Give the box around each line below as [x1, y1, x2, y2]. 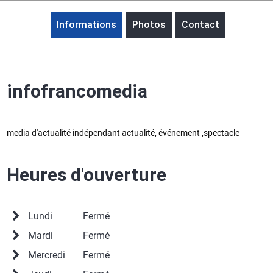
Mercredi [28, 249, 66, 261]
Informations [57, 19, 116, 30]
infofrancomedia [7, 80, 148, 102]
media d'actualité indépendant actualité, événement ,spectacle [7, 128, 240, 138]
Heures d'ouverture [7, 164, 167, 185]
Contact [182, 19, 219, 30]
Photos [132, 19, 166, 30]
